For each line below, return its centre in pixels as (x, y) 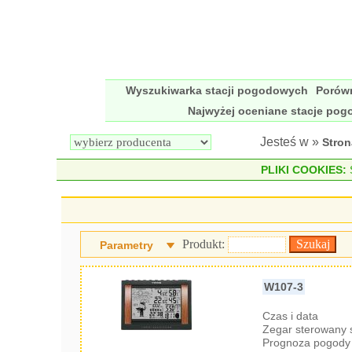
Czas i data (291, 316)
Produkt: (205, 244)
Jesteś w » (291, 142)
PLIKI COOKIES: (303, 170)
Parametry (127, 245)
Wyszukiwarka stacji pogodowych (217, 90)
